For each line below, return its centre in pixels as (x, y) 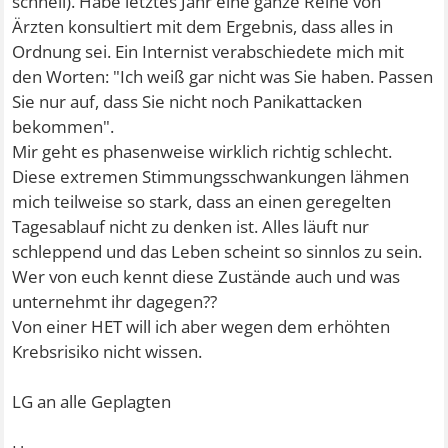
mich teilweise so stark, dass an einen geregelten (202, 201)
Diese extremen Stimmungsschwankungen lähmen (211, 176)
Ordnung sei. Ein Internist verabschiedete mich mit (208, 51)
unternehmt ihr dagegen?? (115, 301)
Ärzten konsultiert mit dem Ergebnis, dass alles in (203, 26)
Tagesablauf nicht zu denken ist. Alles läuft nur (191, 226)
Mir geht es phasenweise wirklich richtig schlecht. (202, 151)
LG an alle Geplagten (92, 401)
